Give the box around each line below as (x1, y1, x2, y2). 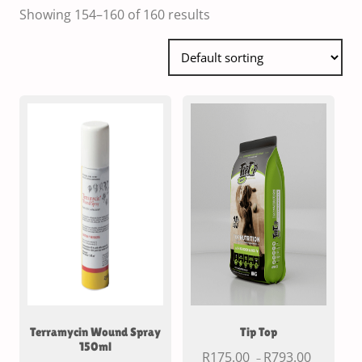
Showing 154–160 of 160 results (19, 5, 210, 23)
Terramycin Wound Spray (30, 324, 161, 339)
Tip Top (240, 324, 277, 339)
